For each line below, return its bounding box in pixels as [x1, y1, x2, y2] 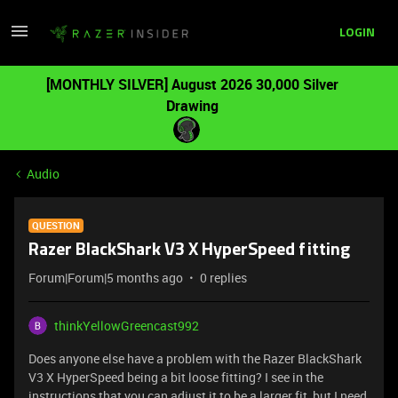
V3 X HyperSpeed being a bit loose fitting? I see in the [28, 369, 323, 386]
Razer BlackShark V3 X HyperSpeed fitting [28, 242, 350, 259]
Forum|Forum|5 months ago [28, 269, 183, 286]
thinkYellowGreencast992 [54, 317, 199, 334]
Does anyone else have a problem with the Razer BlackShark [28, 350, 362, 367]
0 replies [200, 269, 247, 286]
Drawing [165, 96, 219, 115]
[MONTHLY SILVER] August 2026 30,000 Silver [45, 75, 338, 94]
